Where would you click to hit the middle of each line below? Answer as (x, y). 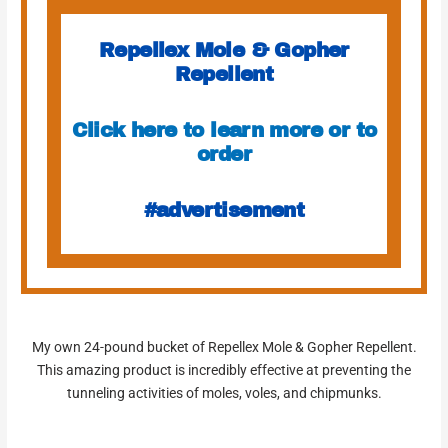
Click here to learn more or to (224, 130)
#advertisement (224, 210)
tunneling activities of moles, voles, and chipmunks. (224, 393)
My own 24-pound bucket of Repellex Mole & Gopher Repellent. (224, 347)
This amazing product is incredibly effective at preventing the (224, 370)
